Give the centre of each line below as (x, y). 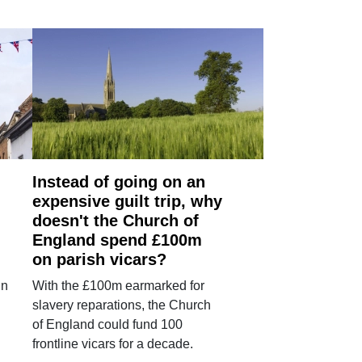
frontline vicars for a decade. (113, 343)
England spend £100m (118, 240)
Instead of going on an (119, 181)
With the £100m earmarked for (119, 285)
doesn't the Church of (116, 220)
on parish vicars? (100, 259)
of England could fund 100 (108, 324)
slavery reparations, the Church (122, 305)
